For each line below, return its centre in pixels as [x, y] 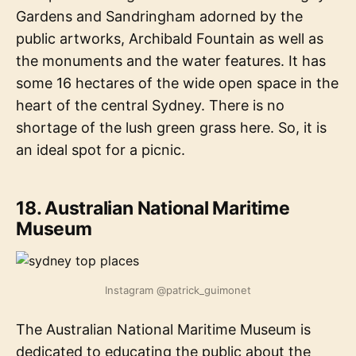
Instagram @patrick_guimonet [178, 290]
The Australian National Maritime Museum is [163, 330]
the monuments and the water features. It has [171, 61]
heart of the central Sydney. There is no [150, 106]
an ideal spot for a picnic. [101, 150]
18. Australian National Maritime [153, 209]
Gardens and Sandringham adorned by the [159, 17]
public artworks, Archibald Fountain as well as [170, 39]
